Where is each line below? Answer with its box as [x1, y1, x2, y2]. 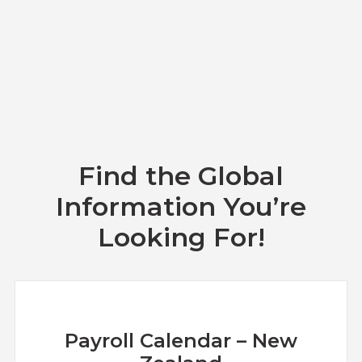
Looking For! [97, 221, 265, 253]
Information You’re [56, 190, 306, 222]
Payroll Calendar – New [65, 328, 297, 352]
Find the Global [78, 159, 284, 192]
